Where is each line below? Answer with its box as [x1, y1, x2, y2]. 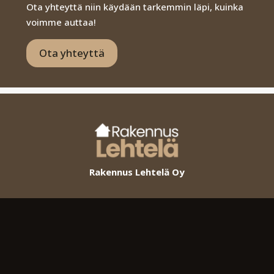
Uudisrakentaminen [92, 215, 182, 228]
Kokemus [116, 245, 158, 258]
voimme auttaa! [26, 15, 96, 28]
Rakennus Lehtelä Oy [89, 166, 185, 179]
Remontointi [108, 230, 166, 243]
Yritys [123, 199, 151, 212]
